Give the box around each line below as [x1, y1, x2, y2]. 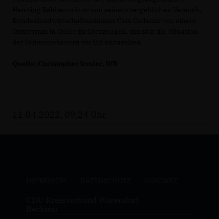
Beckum [26, 204, 57, 214]
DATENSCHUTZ [80, 176, 131, 186]
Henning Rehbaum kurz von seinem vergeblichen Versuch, [12, 5, 201, 15]
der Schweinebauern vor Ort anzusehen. [12, 38, 143, 47]
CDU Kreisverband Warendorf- [26, 195, 141, 205]
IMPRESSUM [26, 176, 66, 186]
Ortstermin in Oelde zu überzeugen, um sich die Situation [12, 27, 197, 36]
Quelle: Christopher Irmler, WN [12, 59, 118, 68]
